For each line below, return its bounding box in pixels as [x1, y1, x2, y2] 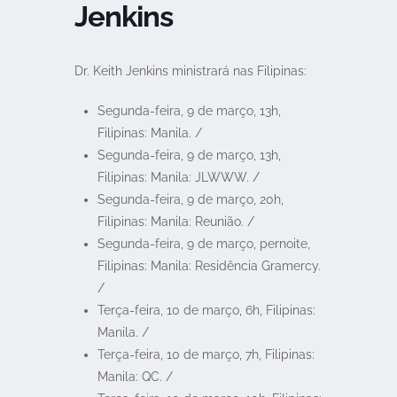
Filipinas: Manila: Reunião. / [97, 214, 254, 229]
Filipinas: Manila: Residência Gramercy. [97, 259, 321, 273]
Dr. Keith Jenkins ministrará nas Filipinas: [74, 64, 307, 78]
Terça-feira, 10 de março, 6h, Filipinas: [97, 303, 315, 317]
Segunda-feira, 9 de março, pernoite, [97, 237, 310, 251]
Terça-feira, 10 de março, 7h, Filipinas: [97, 347, 315, 362]
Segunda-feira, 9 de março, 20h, [97, 192, 284, 206]
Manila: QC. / [97, 370, 173, 384]
